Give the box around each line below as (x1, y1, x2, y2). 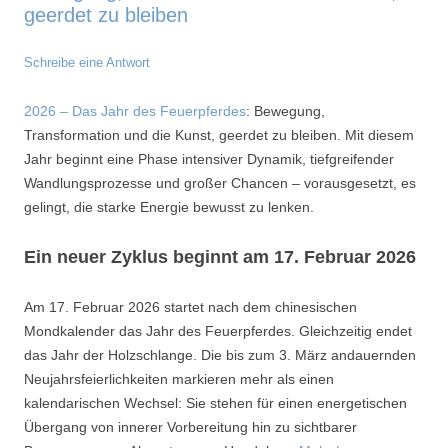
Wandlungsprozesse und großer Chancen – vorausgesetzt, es (24, 175, 416, 191)
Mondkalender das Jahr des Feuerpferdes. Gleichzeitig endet (24, 323, 412, 339)
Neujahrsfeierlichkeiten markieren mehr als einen (24, 371, 334, 387)
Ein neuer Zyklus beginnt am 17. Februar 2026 (24, 247, 416, 267)
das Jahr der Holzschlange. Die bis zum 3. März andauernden (24, 347, 416, 363)
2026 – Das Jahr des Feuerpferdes (24, 103, 246, 119)
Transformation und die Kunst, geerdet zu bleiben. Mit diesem (24, 127, 414, 143)
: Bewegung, (246, 103, 325, 119)
